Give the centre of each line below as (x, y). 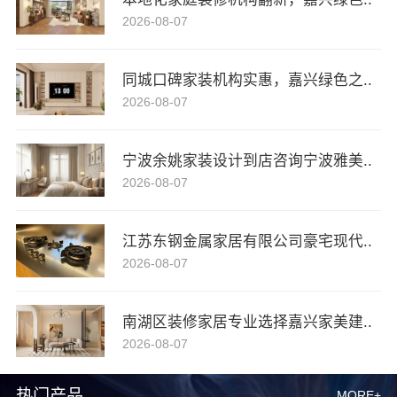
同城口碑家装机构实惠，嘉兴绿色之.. (247, 80)
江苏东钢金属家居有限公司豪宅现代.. (247, 241)
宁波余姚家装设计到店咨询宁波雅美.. (247, 160)
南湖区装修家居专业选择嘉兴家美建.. (247, 322)
